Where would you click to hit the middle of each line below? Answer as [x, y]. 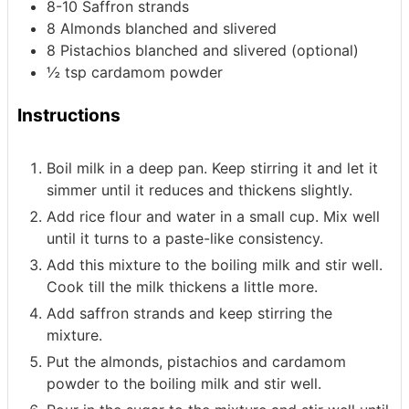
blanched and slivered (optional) [247, 51]
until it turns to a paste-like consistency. [185, 238]
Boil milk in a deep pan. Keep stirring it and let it [212, 168]
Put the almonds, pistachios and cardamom [196, 361]
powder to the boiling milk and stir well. [184, 383]
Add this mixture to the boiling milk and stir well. [215, 264]
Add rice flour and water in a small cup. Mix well [213, 216]
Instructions [69, 115]
